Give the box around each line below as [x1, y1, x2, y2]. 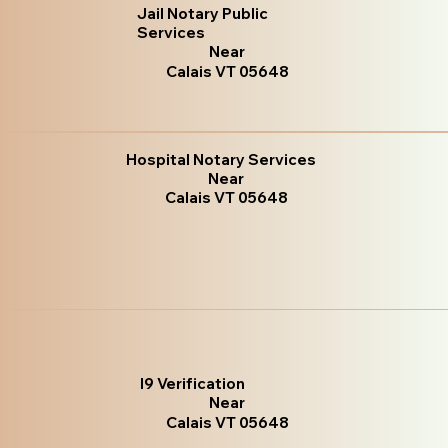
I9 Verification [140, 373, 246, 393]
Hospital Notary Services [126, 150, 317, 170]
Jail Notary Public [137, 3, 269, 23]
